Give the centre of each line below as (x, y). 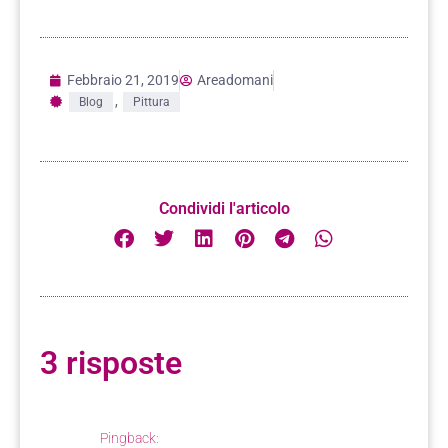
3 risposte (111, 363)
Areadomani (235, 80)
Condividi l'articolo (224, 209)
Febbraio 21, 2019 (123, 80)
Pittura (151, 102)
